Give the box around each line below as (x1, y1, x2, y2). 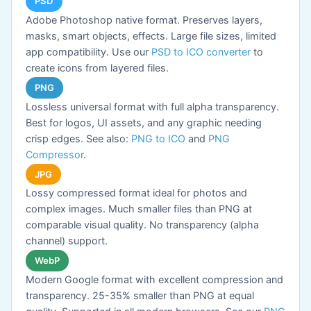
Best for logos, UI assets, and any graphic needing (26, 116, 262, 128)
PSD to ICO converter (151, 46, 251, 58)
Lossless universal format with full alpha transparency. (26, 100, 279, 112)
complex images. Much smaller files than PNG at (26, 203, 252, 215)
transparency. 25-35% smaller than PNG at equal (26, 289, 254, 301)
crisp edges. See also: (26, 132, 131, 144)
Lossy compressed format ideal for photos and (26, 187, 247, 199)
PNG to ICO (131, 132, 185, 144)
